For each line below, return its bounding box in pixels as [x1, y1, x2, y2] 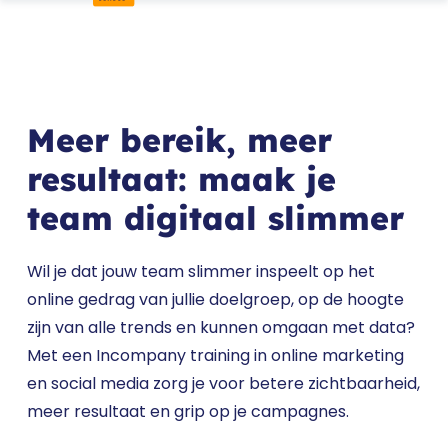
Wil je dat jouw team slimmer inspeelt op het [27, 260, 376, 284]
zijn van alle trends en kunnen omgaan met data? [27, 316, 416, 340]
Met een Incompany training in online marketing [27, 344, 405, 368]
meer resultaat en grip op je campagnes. [27, 400, 350, 424]
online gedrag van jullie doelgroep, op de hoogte [27, 288, 405, 312]
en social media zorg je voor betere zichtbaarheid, [27, 372, 421, 396]
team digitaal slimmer [27, 198, 405, 239]
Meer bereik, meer [27, 120, 333, 161]
